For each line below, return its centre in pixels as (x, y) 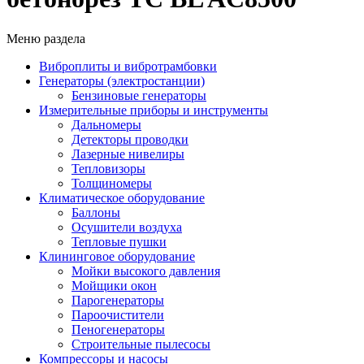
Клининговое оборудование (117, 256)
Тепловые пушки (119, 241)
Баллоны (96, 212)
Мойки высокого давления (146, 271)
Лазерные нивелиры (128, 154)
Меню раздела (46, 38)
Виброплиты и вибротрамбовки (128, 66)
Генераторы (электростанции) (122, 80)
